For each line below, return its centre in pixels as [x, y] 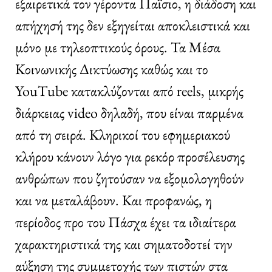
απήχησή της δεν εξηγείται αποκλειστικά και [133, 25]
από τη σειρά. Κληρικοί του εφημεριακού [123, 134]
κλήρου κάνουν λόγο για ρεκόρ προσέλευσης [130, 156]
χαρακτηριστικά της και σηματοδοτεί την [124, 243]
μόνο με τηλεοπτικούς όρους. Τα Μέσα [118, 47]
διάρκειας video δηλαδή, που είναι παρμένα [129, 112]
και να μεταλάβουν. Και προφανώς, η [114, 200]
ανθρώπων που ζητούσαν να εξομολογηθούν [130, 178]
